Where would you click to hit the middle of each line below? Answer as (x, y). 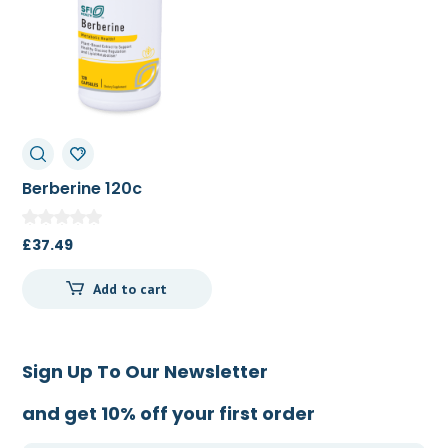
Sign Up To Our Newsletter (145, 371)
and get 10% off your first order (169, 413)
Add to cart (130, 288)
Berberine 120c (82, 189)
